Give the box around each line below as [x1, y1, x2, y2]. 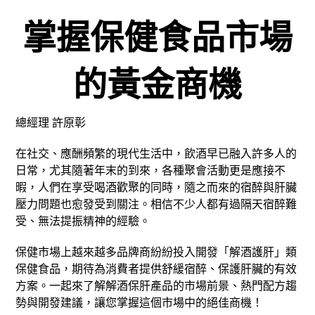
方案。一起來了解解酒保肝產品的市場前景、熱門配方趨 [15, 278, 297, 294]
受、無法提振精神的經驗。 [15, 213, 151, 229]
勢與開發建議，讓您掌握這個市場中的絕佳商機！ [15, 295, 264, 311]
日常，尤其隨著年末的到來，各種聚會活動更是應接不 [15, 162, 286, 179]
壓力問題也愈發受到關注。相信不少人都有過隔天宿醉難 [15, 196, 297, 212]
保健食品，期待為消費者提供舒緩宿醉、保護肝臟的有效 [15, 261, 297, 277]
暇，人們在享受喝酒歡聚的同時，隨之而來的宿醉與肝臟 [15, 179, 297, 195]
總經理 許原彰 [15, 115, 86, 131]
